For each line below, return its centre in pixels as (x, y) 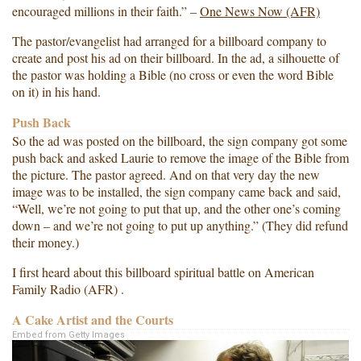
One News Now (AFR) (260, 11)
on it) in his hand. (56, 91)
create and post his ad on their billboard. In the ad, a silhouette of (176, 58)
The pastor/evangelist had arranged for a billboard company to (169, 41)
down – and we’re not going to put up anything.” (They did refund (180, 225)
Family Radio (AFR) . (68, 289)
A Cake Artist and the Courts (93, 320)
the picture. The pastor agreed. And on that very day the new (166, 174)
